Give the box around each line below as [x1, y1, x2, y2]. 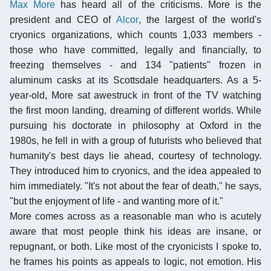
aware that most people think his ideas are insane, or [10, 226, 261, 237]
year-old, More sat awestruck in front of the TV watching [10, 90, 261, 100]
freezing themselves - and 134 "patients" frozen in [10, 59, 261, 70]
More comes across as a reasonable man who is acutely [10, 211, 261, 221]
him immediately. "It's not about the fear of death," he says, [10, 180, 261, 191]
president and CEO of [10, 14, 117, 25]
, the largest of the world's [139, 14, 262, 25]
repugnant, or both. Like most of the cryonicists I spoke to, [10, 241, 261, 252]
